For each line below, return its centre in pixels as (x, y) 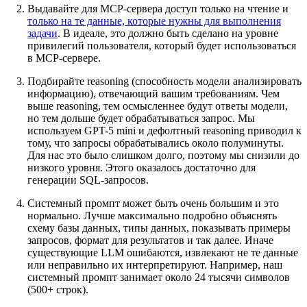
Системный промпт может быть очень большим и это (153, 203)
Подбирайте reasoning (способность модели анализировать (164, 81)
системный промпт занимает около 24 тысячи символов (159, 277)
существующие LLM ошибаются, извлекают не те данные (163, 252)
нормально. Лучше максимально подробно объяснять (152, 215)
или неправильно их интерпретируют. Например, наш (155, 265)
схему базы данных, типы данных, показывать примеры (159, 228)
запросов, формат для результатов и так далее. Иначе (150, 240)
